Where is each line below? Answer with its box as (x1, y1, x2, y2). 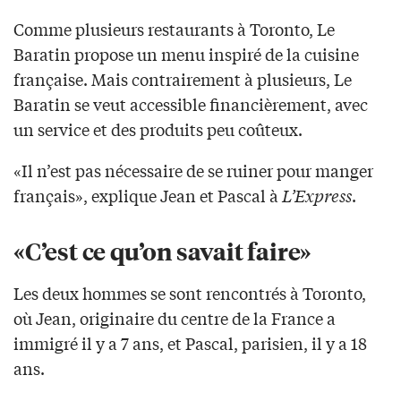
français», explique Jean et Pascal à (13, 183, 282, 208)
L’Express (282, 183, 352, 208)
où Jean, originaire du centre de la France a (13, 306, 336, 330)
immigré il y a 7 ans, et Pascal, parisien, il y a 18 (13, 331, 367, 355)
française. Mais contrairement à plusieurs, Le (13, 67, 352, 91)
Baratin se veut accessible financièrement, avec (13, 92, 368, 116)
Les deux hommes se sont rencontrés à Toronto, (13, 281, 366, 305)
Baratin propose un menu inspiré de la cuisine (13, 42, 359, 66)
